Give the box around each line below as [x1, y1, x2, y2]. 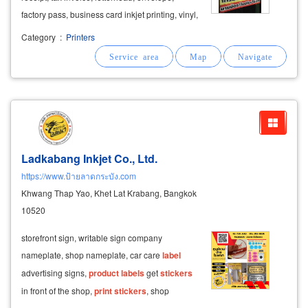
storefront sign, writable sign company [21, 231, 162, 243]
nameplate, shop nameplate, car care [21, 248, 162, 261]
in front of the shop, [21, 284, 94, 296]
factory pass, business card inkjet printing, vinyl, [21, 8, 198, 21]
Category [21, 30, 56, 43]
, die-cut [146, 43, 175, 56]
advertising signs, [21, 266, 89, 278]
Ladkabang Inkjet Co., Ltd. [21, 150, 157, 166]
